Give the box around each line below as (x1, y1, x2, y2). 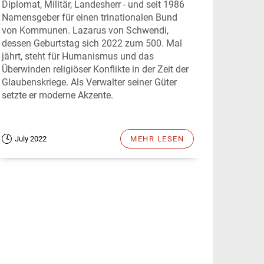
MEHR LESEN (130, 134, 184, 144)
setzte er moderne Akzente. (2, 90, 113, 101)
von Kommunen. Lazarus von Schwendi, (2, 25, 169, 37)
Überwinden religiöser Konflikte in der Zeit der (2, 64, 189, 75)
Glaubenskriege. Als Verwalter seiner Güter (2, 77, 177, 88)
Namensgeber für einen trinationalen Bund (2, 12, 177, 24)
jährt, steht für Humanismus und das (2, 51, 154, 62)
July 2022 (15, 134, 47, 144)
